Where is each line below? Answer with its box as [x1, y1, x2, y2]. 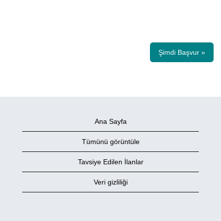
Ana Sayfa [94, 117, 127, 126]
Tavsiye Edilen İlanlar [77, 158, 144, 166]
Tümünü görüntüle [81, 138, 140, 146]
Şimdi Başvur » [158, 48, 205, 57]
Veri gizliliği [93, 178, 128, 186]
